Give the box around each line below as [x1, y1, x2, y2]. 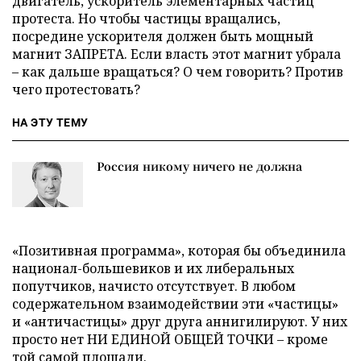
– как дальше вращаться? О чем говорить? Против [12, 63, 343, 81]
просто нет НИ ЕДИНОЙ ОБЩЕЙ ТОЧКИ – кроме [12, 330, 328, 348]
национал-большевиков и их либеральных [12, 259, 294, 277]
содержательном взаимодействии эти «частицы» [12, 295, 338, 313]
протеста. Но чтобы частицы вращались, [12, 10, 280, 27]
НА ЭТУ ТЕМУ [12, 116, 89, 129]
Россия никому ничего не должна [97, 158, 302, 174]
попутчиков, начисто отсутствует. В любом [12, 277, 296, 295]
